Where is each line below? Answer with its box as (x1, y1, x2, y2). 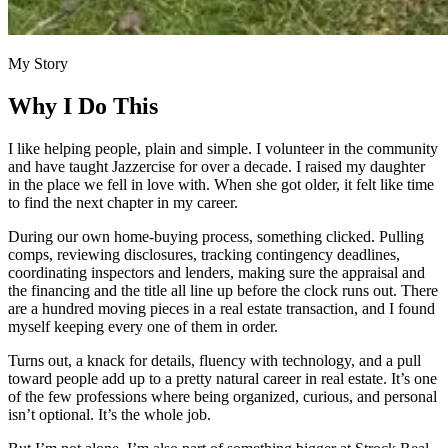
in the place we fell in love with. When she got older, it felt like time (8, 175, 434, 193)
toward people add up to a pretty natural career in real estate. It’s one (8, 369, 437, 387)
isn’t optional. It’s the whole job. (8, 405, 211, 423)
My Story (8, 54, 68, 72)
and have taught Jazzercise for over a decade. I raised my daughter (8, 157, 425, 175)
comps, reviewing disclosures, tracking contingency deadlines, (8, 245, 400, 263)
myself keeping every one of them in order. (8, 317, 278, 335)
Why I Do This (8, 92, 158, 119)
